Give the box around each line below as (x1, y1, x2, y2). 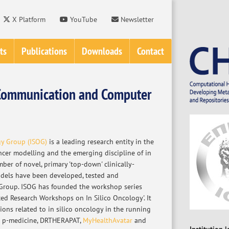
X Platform (10, 14, 45, 24)
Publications (21, 44, 67, 58)
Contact (137, 44, 164, 58)
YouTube (68, 14, 97, 24)
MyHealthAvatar (82, 215, 132, 225)
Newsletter (119, 14, 154, 24)
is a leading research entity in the (47, 136, 154, 146)
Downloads (82, 44, 122, 58)
